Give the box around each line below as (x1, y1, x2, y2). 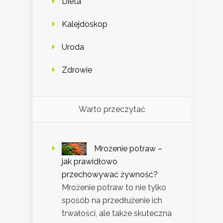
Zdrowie (62, 65, 92, 75)
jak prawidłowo (62, 157, 117, 167)
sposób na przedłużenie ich (62, 196, 162, 206)
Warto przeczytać (78, 105, 145, 114)
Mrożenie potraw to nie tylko (62, 183, 166, 193)
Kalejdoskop (62, 19, 108, 29)
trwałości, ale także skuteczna (62, 209, 172, 219)
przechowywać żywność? (62, 170, 158, 180)
